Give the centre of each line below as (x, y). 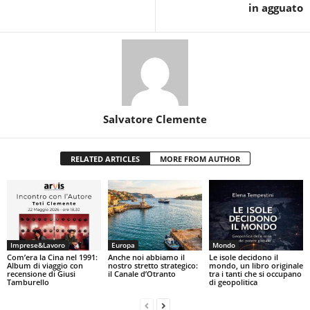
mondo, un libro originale (256, 265)
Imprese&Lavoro (38, 245)
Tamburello (28, 282)
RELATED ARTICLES (105, 158)
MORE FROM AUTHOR (200, 158)
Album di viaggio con (45, 265)
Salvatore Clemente (155, 119)
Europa (123, 245)
